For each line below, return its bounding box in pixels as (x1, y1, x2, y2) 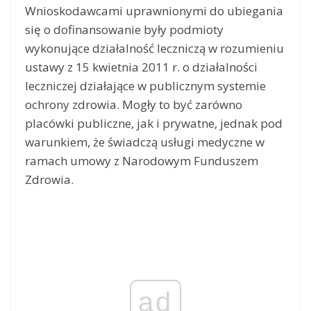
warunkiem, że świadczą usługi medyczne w (25, 133, 264, 150)
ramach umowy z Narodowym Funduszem (25, 152, 258, 169)
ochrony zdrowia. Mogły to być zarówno (25, 96, 242, 112)
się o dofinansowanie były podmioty (25, 21, 224, 37)
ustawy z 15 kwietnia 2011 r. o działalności (25, 58, 258, 75)
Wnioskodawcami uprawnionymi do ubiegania (25, 2, 283, 19)
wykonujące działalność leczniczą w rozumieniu (25, 40, 284, 56)
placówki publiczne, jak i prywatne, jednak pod (25, 115, 283, 131)
